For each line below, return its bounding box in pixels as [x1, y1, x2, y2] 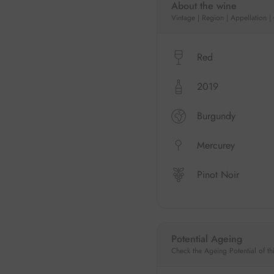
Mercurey [196, 138, 235, 152]
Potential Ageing [171, 232, 242, 246]
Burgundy [196, 108, 235, 123]
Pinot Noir [196, 167, 239, 182]
